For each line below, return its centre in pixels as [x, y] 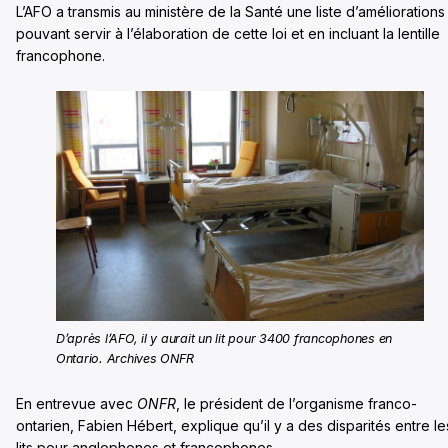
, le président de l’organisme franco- [296, 404]
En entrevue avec [76, 404]
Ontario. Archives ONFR [125, 359]
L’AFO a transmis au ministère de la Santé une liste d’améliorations [230, 12]
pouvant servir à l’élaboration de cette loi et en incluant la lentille [228, 34]
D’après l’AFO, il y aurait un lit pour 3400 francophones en [224, 339]
